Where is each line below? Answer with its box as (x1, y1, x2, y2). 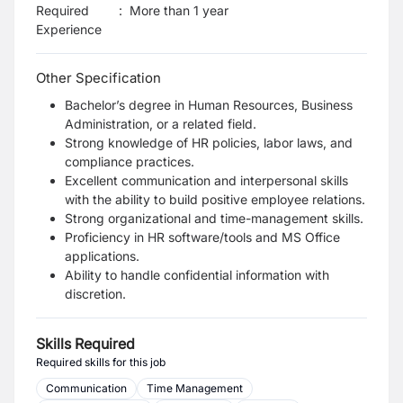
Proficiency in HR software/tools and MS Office (65, 229, 340, 245)
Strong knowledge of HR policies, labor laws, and (65, 135, 353, 150)
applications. (65, 248, 139, 264)
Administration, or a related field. (65, 116, 256, 131)
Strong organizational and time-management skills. (65, 210, 363, 226)
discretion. (65, 286, 126, 301)
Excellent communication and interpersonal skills (65, 173, 348, 188)
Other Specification (36, 69, 161, 86)
